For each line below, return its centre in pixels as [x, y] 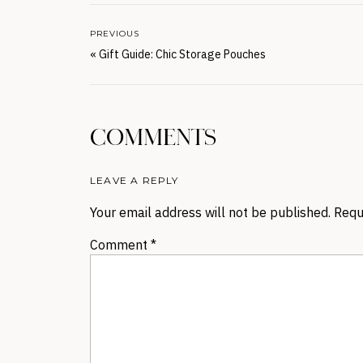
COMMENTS [153, 139]
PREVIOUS [115, 34]
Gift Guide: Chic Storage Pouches [182, 54]
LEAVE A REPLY [135, 180]
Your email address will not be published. [210, 212]
